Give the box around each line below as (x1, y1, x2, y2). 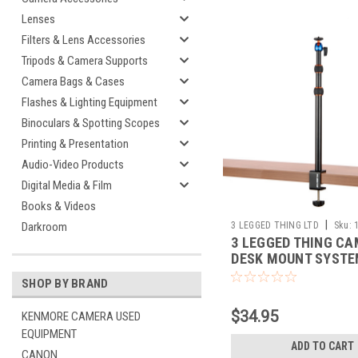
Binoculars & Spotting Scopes (22, 116, 160, 130)
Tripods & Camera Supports (22, 54, 148, 68)
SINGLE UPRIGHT (231, 265, 335, 283)
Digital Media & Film (22, 178, 112, 193)
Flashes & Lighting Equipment (22, 95, 157, 109)
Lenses (22, 12, 55, 26)
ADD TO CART (290, 339, 354, 352)
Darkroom (22, 220, 67, 234)
